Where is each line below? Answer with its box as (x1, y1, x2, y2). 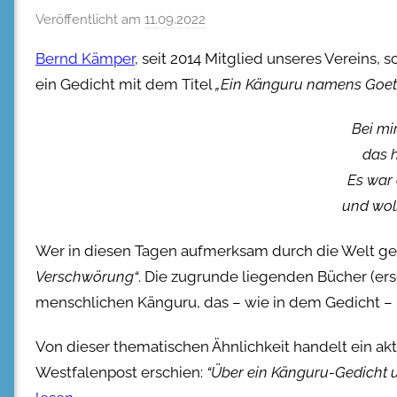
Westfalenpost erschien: (35, 362, 206, 381)
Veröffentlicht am (35, 12, 144, 27)
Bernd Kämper (35, 50, 135, 67)
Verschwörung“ (35, 267, 138, 285)
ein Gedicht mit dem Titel (35, 75, 215, 93)
